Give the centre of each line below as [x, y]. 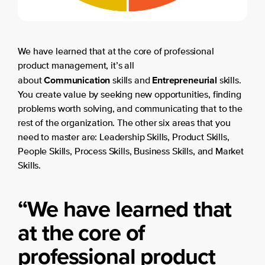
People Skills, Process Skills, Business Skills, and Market [131, 152]
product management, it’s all [76, 67]
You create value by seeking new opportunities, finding [130, 96]
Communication [77, 80]
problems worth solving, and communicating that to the [130, 110]
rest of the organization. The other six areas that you [124, 124]
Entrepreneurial [186, 80]
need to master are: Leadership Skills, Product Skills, [124, 138]
